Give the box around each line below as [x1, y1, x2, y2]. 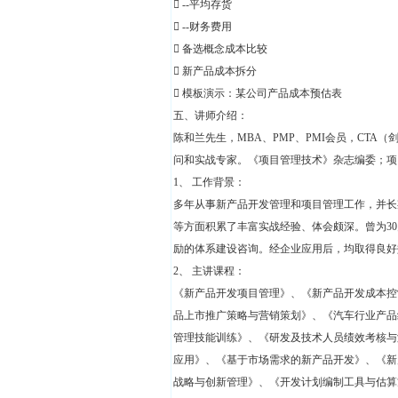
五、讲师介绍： [173, 109, 248, 122]
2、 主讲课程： [173, 265, 245, 277]
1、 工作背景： [173, 176, 245, 188]
